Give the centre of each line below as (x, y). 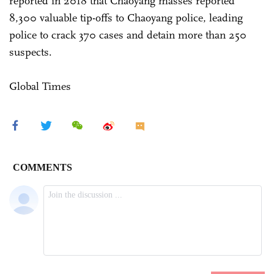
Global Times (42, 86)
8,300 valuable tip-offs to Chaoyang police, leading (126, 17)
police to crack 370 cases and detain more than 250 (128, 35)
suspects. (32, 52)
